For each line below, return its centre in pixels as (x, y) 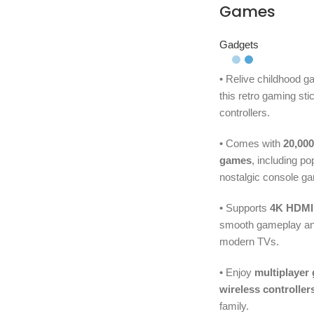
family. (234, 306)
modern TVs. (249, 242)
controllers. (244, 113)
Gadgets (239, 45)
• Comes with (251, 144)
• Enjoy (237, 273)
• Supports (244, 208)
